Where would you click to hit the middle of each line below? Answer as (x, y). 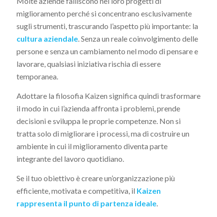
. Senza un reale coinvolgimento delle (138, 39)
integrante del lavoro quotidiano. (70, 158)
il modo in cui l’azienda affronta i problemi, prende (98, 108)
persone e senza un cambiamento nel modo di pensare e (107, 51)
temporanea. (37, 77)
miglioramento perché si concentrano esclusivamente (104, 14)
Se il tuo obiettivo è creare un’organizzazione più (95, 178)
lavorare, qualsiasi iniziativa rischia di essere (88, 64)
